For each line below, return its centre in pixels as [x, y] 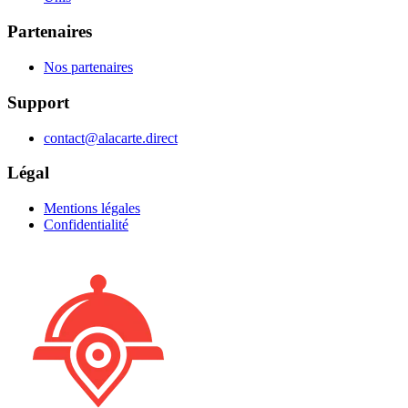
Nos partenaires [88, 67]
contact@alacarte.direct [111, 138]
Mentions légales [92, 208]
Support [38, 102]
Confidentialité [86, 224]
